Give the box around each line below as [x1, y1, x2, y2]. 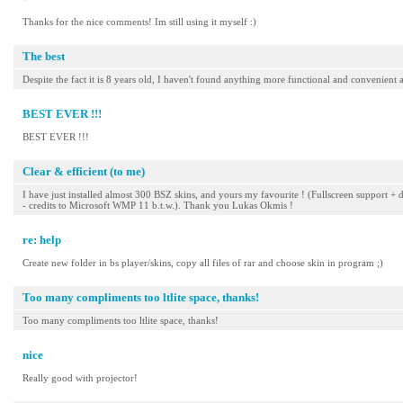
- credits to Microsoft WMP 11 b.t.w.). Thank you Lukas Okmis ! [22, 200, 293, 210]
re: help [22, 233, 61, 246]
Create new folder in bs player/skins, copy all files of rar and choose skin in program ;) [22, 257, 383, 268]
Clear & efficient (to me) [22, 165, 145, 178]
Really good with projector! [22, 372, 138, 383]
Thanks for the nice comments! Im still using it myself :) [22, 16, 256, 27]
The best [22, 49, 65, 63]
